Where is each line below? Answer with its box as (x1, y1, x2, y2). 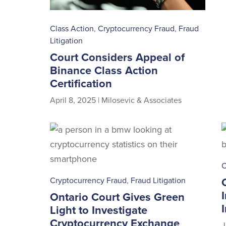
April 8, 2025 (50, 95, 96, 105)
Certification (50, 77, 112, 90)
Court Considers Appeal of (50, 50, 185, 64)
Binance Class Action (50, 64, 158, 77)
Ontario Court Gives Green (50, 190, 185, 204)
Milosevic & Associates (101, 95, 182, 105)
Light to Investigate (50, 203, 148, 217)
